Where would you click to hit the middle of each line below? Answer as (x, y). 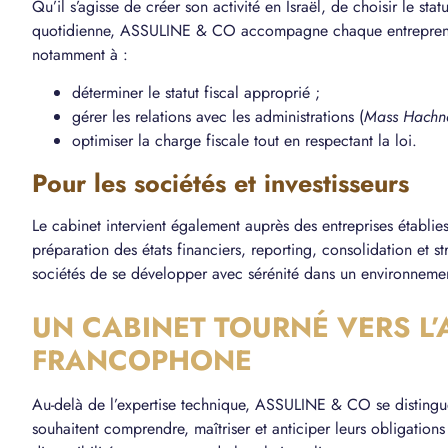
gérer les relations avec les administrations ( (218, 117)
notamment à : (80, 54)
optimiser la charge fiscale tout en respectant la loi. (244, 141)
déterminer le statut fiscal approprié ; (196, 93)
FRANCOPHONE (142, 361)
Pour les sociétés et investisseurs (220, 183)
